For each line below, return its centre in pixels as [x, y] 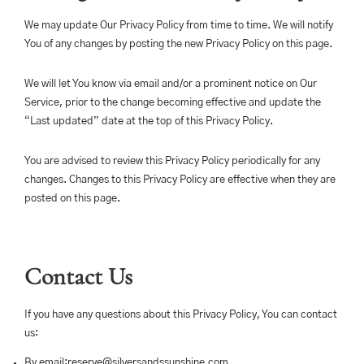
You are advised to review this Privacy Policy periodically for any [172, 161]
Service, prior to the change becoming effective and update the [173, 103]
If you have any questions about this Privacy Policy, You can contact [181, 315]
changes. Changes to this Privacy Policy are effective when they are [180, 180]
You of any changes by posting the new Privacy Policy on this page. [178, 44]
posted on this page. [72, 199]
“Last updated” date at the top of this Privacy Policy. [149, 121]
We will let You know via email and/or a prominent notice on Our [171, 84]
